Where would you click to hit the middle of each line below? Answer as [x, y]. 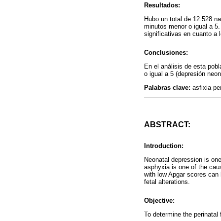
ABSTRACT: [167, 124]
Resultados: [162, 5]
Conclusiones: [166, 53]
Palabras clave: [168, 88]
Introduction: [164, 146]
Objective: [159, 200]
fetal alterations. [167, 182]
